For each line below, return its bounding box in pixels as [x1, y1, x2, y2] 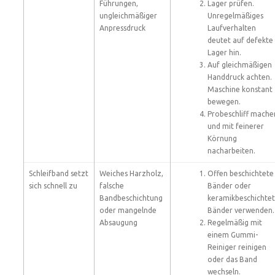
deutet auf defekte [207, 36, 273, 44]
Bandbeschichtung [99, 194, 163, 202]
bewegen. [207, 98, 241, 106]
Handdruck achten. [207, 73, 272, 81]
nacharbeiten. [207, 147, 255, 155]
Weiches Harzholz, [99, 169, 163, 177]
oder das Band [207, 255, 257, 263]
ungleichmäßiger [99, 12, 157, 20]
